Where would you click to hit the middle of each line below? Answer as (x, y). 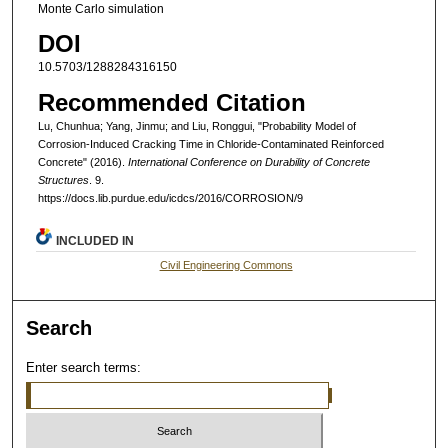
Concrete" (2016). (82, 161)
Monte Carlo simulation (100, 9)
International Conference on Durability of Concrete (248, 161)
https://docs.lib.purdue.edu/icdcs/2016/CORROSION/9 (170, 197)
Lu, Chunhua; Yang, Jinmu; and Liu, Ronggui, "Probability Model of (196, 125)
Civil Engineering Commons (226, 264)
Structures (63, 179)
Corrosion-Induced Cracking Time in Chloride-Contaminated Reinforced (210, 143)
